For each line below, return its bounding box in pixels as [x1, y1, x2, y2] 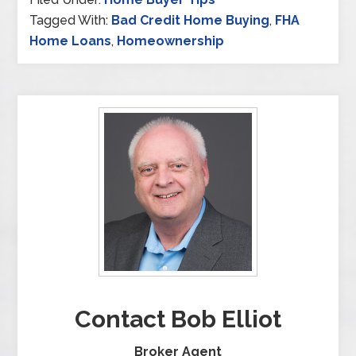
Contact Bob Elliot [75, 304, 281, 333]
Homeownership [117, 33, 225, 49]
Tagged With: [29, 13, 112, 29]
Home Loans [29, 33, 112, 49]
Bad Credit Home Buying [111, 13, 270, 29]
